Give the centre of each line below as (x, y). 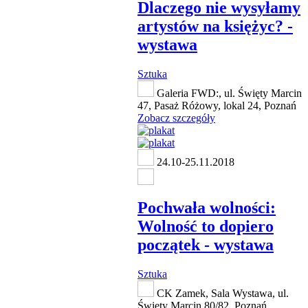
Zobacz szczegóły (176, 118)
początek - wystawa (206, 245)
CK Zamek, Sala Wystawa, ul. (221, 294)
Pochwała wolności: (207, 208)
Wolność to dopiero (206, 227)
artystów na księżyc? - (215, 26)
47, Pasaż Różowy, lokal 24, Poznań (217, 106)
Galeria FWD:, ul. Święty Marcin (228, 93)
